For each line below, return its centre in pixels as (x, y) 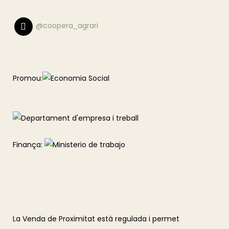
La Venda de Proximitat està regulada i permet (96, 219)
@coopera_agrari (67, 26)
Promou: (28, 78)
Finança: (29, 145)
